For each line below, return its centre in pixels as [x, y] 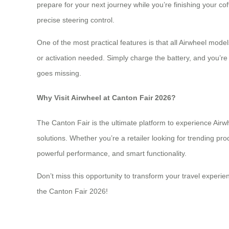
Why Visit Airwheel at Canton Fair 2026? [106, 98]
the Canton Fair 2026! [72, 191]
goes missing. [59, 73]
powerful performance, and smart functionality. [112, 153]
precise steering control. [76, 20]
